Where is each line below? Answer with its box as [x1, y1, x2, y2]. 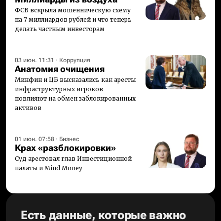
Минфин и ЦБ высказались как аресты [15, 76, 136, 83]
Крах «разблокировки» [15, 143, 116, 153]
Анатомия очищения [15, 64, 105, 74]
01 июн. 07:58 [15, 136, 54, 143]
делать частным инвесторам [15, 25, 105, 33]
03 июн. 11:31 [15, 57, 54, 64]
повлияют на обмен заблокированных [15, 95, 136, 102]
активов [15, 104, 41, 111]
